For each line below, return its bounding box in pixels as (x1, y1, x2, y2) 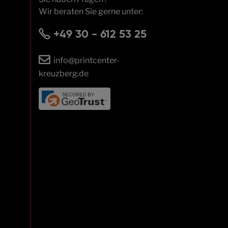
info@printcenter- (53, 55, 120, 65)
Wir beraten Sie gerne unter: (39, 6, 143, 16)
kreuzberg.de (39, 68, 89, 78)
